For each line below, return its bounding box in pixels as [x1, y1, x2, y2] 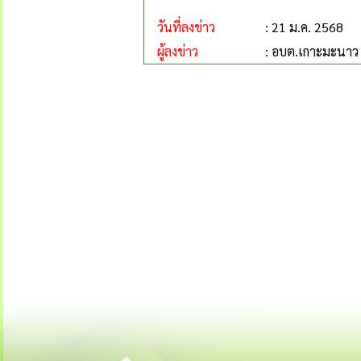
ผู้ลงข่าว [144, 43, 198, 60]
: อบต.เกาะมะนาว [265, 43, 359, 60]
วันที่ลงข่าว [144, 19, 215, 35]
